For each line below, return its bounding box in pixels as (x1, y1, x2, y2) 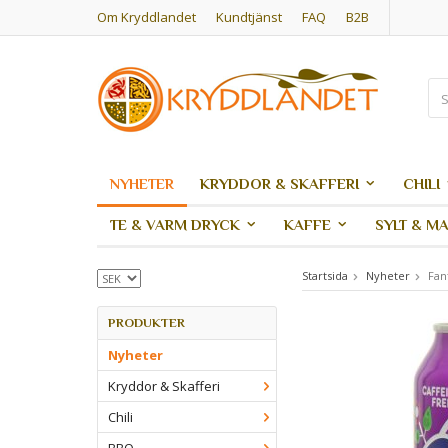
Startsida (302, 268, 348, 283)
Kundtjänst (216, 8, 282, 26)
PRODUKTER (108, 315, 185, 331)
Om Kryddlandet (97, 8, 196, 26)
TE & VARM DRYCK (110, 216, 240, 233)
